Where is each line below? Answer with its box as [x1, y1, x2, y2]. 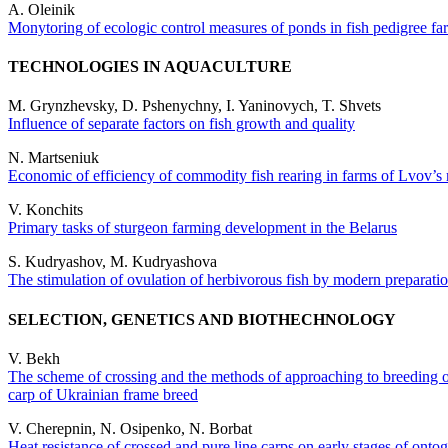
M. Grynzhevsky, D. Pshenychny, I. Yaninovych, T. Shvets [8, 97, 381, 115]
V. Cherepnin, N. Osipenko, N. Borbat [8, 419, 252, 437]
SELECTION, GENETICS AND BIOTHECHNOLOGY [8, 310, 396, 328]
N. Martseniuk [8, 149, 99, 167]
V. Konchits [8, 201, 83, 219]
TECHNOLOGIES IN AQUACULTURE [8, 58, 292, 76]
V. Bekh [8, 349, 60, 367]
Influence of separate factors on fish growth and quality [8, 115, 355, 133]
